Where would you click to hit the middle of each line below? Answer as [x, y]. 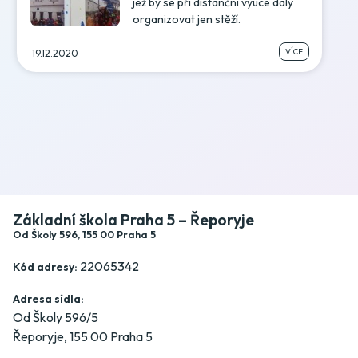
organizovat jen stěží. [187, 20]
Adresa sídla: [48, 298]
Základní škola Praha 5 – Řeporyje [133, 219]
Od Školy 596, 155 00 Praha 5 [84, 234]
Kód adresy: [45, 267]
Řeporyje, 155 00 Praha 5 [83, 337]
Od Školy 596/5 [56, 318]
